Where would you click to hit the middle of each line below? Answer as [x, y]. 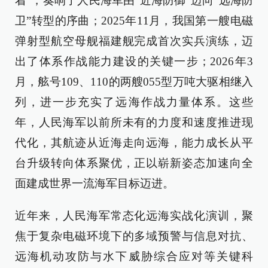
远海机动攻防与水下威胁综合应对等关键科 [134, 256]
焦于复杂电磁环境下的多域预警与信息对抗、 [134, 236]
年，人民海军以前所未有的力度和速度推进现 [134, 122]
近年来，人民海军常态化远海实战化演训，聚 [134, 216]
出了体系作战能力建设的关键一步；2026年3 [134, 61]
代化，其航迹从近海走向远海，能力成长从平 [134, 143]
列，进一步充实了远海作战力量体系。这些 [134, 102]
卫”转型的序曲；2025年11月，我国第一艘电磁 [134, 21]
